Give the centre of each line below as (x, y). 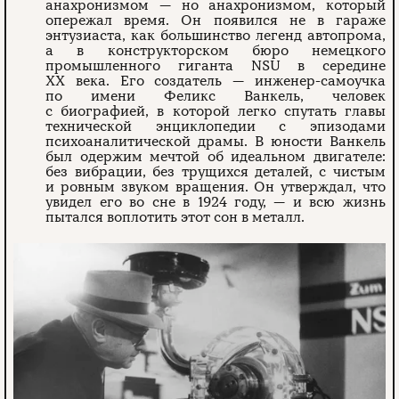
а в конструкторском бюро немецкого (216, 51)
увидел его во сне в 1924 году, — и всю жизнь (216, 202)
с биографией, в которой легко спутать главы (216, 111)
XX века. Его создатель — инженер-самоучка (216, 81)
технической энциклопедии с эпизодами (216, 126)
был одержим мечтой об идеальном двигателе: (216, 157)
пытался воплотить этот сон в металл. (177, 217)
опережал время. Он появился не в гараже (216, 20)
